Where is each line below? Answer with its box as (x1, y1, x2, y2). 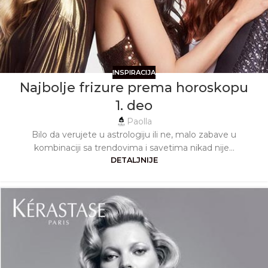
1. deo (115, 98, 153, 114)
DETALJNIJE (110, 156, 158, 165)
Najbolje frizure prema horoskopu (20, 80, 248, 96)
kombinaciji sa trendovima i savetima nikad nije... (33, 142, 234, 154)
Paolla (127, 116, 152, 127)
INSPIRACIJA (112, 68, 156, 77)
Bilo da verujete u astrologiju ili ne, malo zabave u (32, 129, 236, 141)
